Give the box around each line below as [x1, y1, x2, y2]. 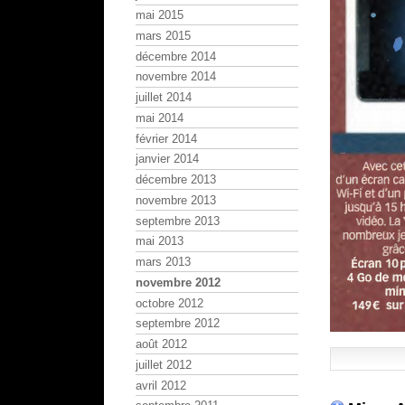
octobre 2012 [136, 296, 203, 310]
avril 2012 [136, 378, 186, 392]
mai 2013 [136, 234, 184, 249]
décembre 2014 [136, 49, 216, 63]
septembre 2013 [136, 213, 220, 228]
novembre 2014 [136, 70, 216, 84]
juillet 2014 [136, 90, 192, 105]
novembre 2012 [136, 275, 221, 289]
